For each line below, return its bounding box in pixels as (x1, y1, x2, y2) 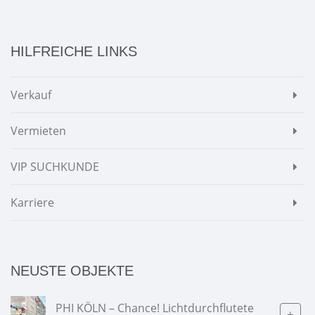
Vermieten (11, 123, 66, 139)
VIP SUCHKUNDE (11, 159, 99, 175)
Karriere (11, 195, 54, 211)
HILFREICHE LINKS (11, 44, 137, 60)
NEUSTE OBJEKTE (11, 263, 134, 279)
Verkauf (11, 87, 51, 103)
